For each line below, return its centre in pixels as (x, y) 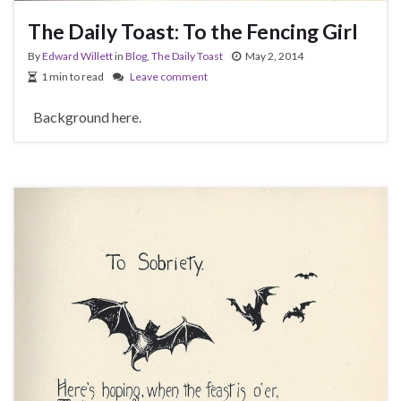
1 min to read (73, 76)
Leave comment (169, 76)
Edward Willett (77, 55)
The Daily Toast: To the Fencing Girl (193, 31)
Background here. (85, 116)
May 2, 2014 (274, 55)
